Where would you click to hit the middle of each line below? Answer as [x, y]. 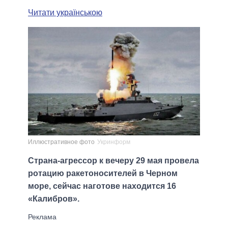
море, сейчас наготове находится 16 [102, 186]
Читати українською [65, 12]
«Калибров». [54, 199]
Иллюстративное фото [61, 142]
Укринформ [114, 142]
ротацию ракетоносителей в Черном [103, 174]
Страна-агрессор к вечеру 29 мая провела [113, 161]
